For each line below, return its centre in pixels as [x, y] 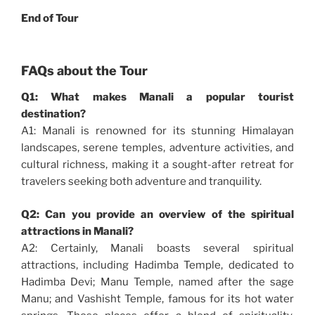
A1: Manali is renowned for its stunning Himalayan [157, 131]
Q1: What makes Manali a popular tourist [157, 97]
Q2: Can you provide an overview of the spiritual [157, 214]
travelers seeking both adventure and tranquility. [141, 182]
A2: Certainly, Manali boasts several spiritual [157, 248]
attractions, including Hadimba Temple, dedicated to [157, 265]
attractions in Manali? [77, 231]
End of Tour [50, 19]
